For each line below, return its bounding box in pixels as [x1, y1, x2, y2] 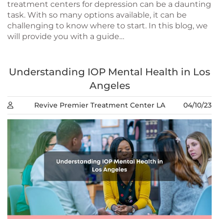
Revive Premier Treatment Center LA [34, 101, 165, 110]
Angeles [89, 80, 130, 92]
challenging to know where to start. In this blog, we [7, 21, 208, 31]
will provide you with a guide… [7, 32, 124, 42]
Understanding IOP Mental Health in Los [9, 66, 210, 78]
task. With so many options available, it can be [7, 10, 187, 20]
